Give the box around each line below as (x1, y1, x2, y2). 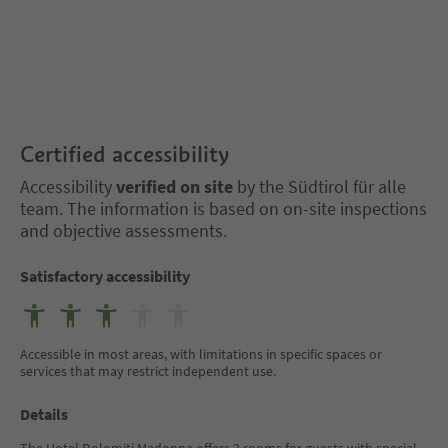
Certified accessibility (20, 140, 230, 168)
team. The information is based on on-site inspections (20, 197, 427, 220)
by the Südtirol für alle (233, 175, 406, 198)
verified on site (116, 175, 233, 198)
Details (20, 404, 68, 424)
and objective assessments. (20, 219, 227, 242)
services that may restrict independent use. (20, 362, 276, 380)
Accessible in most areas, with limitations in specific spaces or (20, 345, 382, 363)
